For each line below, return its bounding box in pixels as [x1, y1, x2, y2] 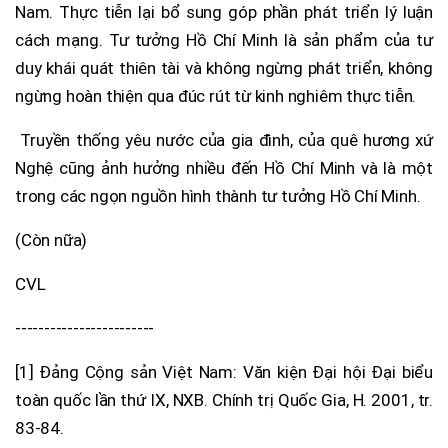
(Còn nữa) [15, 229, 88, 250]
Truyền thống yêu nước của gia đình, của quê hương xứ [15, 129, 433, 150]
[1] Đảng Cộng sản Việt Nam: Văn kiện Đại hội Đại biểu [15, 361, 433, 382]
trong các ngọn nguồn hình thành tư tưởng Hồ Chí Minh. [15, 185, 421, 206]
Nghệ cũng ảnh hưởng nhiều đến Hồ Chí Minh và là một [15, 157, 433, 178]
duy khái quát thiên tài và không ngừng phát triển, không [15, 57, 433, 78]
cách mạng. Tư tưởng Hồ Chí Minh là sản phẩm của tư [15, 29, 433, 50]
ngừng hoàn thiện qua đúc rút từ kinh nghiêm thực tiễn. [15, 85, 417, 106]
